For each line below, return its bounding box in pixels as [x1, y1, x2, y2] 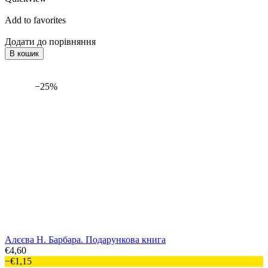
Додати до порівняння [5, 36, 96, 47]
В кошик [10, 49, 39, 59]
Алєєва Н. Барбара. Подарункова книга [5, 234, 166, 245]
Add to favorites [5, 15, 66, 26]
